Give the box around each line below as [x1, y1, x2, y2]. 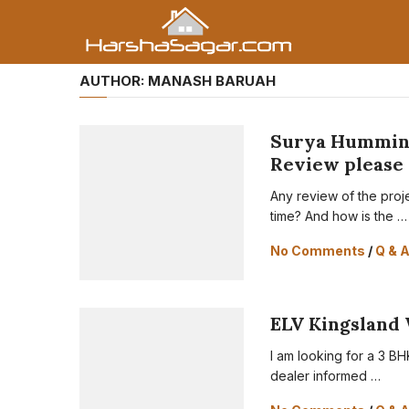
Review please [270, 152, 404, 175]
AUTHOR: [79, 72, 148, 89]
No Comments [270, 243, 366, 258]
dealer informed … [270, 368, 382, 383]
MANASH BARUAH [148, 72, 276, 89]
